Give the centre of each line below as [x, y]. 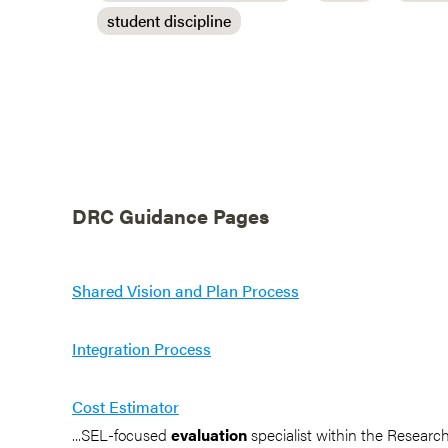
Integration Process [141, 348]
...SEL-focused [121, 434]
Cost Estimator [125, 406]
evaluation [209, 434]
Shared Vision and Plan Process [185, 290]
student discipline [169, 20]
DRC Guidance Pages [170, 215]
